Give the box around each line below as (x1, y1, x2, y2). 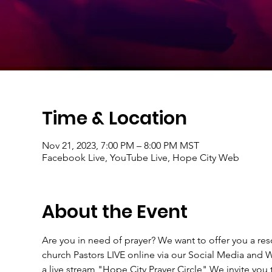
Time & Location (41, 105, 187, 131)
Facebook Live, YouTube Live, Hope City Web (41, 151, 239, 163)
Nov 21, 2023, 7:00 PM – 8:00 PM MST (41, 139, 199, 151)
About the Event (41, 199, 188, 225)
